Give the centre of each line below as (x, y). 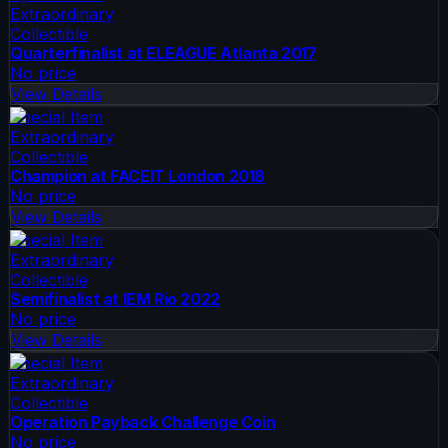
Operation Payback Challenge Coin (143, 421)
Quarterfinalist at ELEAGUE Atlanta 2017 (163, 52)
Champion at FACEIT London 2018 (137, 175)
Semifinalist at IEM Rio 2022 (115, 298)
